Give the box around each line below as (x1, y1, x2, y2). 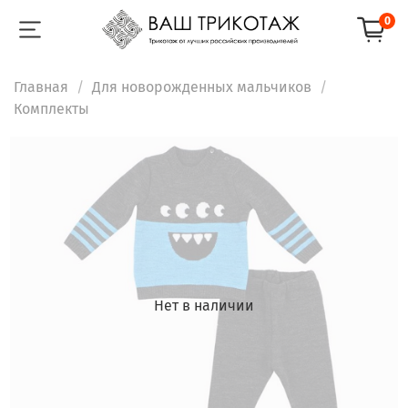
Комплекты (14, 99, 89, 117)
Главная (14, 77, 68, 96)
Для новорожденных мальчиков (92, 77, 311, 96)
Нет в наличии (154, 297, 254, 315)
